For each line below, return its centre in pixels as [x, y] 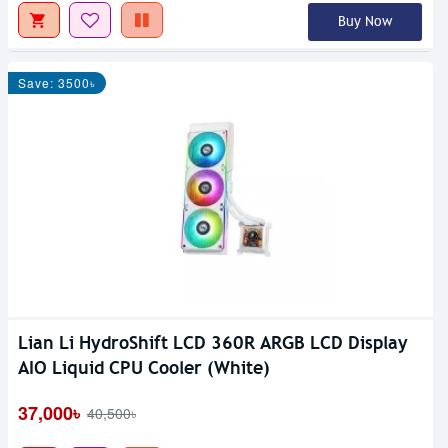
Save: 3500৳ [57, 83]
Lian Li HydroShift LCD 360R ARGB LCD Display [213, 343]
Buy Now [364, 22]
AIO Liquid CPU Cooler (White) [144, 368]
